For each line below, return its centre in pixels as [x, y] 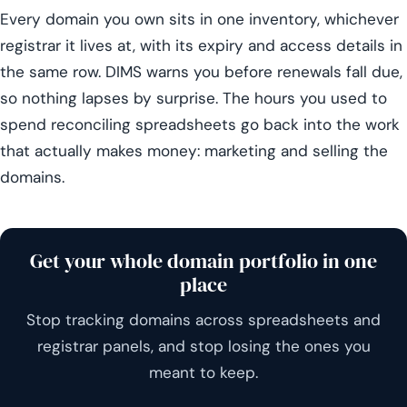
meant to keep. [203, 373]
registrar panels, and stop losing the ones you [203, 347]
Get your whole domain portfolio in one [203, 262]
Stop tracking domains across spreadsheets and [203, 320]
